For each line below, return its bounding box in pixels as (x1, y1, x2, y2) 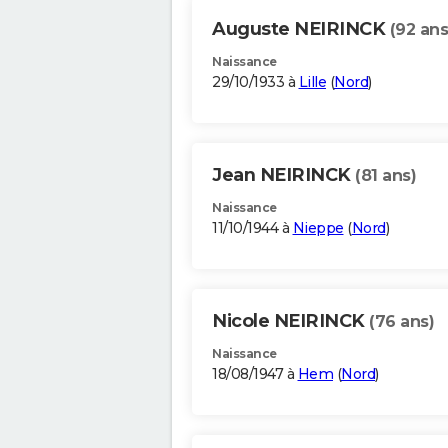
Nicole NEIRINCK (212, 310, 369, 333)
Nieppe (292, 219, 344, 238)
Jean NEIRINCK (212, 164, 355, 187)
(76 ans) (369, 312, 434, 332)
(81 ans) (355, 166, 416, 186)
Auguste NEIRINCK (212, 18, 390, 41)
